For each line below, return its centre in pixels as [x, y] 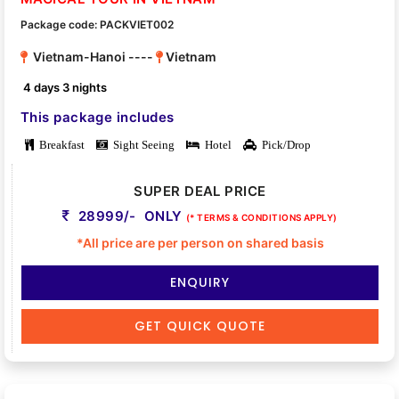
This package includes [98, 118]
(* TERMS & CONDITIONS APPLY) [262, 218]
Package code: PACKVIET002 [97, 25]
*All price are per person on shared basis [200, 243]
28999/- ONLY [130, 216]
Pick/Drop [284, 145]
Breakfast [59, 145]
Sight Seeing [141, 145]
